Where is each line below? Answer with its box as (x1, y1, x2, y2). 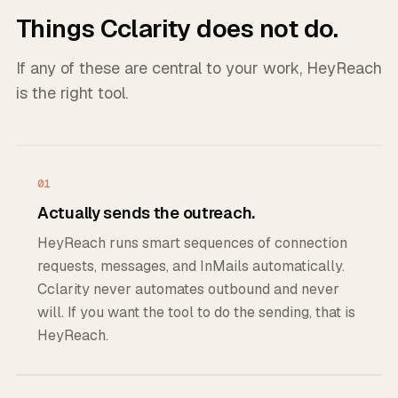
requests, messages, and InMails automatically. (37, 257, 345, 275)
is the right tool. (16, 83, 128, 103)
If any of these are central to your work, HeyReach (16, 58, 382, 78)
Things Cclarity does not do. (16, 12, 338, 44)
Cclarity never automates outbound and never (37, 280, 339, 298)
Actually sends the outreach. (37, 203, 255, 223)
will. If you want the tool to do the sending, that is (37, 303, 355, 322)
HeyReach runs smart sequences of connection (37, 234, 347, 252)
